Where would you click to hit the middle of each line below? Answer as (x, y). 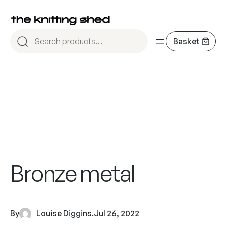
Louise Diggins (64, 214)
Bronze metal (73, 173)
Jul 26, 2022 (117, 214)
